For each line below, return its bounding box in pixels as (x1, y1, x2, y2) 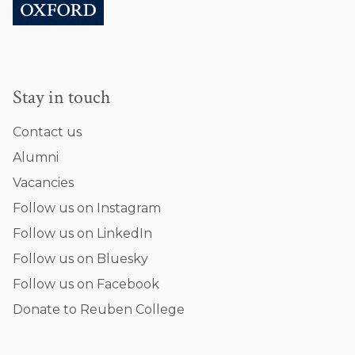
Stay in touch (13, 85, 110, 109)
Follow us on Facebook (13, 277, 159, 292)
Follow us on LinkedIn (13, 226, 152, 241)
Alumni (13, 150, 59, 165)
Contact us (13, 124, 82, 139)
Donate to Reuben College (13, 302, 185, 317)
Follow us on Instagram (13, 200, 161, 216)
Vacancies (13, 175, 74, 190)
